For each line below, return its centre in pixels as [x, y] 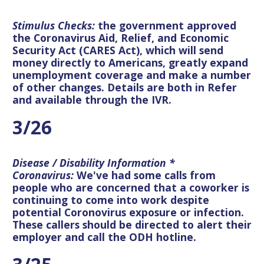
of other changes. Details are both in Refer [125, 87]
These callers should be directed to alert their [132, 224]
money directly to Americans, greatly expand [130, 62]
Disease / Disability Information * [94, 162]
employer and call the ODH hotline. [104, 237]
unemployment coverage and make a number [132, 75]
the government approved [167, 25]
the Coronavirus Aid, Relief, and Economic [121, 37]
